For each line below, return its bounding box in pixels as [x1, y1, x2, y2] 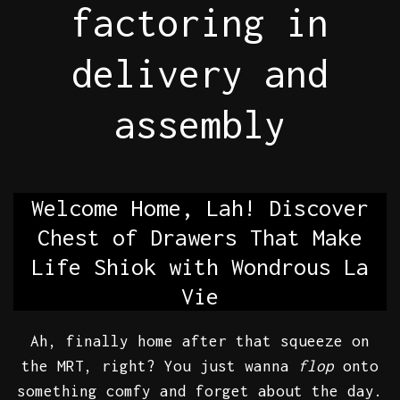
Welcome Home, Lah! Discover [31, 195, 369, 221]
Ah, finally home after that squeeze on [30, 332, 370, 351]
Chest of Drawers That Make [37, 224, 362, 251]
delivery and [71, 51, 329, 96]
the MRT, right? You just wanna [21, 357, 298, 376]
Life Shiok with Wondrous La [31, 254, 369, 280]
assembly [114, 102, 286, 147]
